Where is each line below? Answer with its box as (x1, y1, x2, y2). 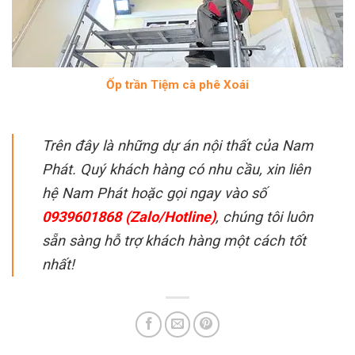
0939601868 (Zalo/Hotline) (42, 208, 216, 225)
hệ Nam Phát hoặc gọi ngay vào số (42, 184, 266, 201)
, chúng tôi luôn (216, 208, 313, 225)
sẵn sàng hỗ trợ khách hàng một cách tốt (42, 231, 306, 249)
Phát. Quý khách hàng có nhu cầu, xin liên (42, 160, 311, 177)
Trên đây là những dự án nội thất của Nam (42, 136, 313, 154)
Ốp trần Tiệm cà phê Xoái (106, 77, 249, 92)
